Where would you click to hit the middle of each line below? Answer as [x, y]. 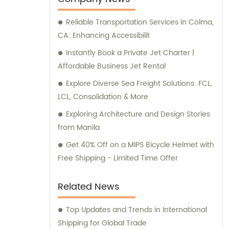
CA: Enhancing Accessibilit [104, 36]
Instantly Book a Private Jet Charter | [130, 53]
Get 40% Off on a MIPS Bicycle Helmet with [140, 145]
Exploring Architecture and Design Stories [138, 114]
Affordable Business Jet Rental [112, 66]
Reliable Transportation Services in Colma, [140, 22]
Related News [88, 187]
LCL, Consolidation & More [103, 97]
